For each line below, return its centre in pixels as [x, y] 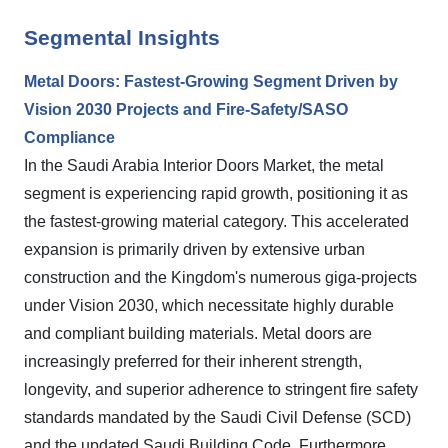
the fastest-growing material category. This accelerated [216, 221]
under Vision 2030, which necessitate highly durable [209, 305]
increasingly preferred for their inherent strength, [193, 361]
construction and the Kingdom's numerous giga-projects [220, 277]
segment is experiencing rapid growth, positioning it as [216, 193]
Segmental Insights [122, 38]
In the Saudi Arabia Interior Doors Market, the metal [204, 165]
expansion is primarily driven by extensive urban [194, 249]
